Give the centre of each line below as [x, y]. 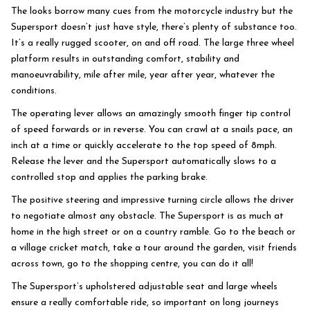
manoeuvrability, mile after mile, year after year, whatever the [143, 75]
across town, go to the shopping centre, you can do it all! [132, 264]
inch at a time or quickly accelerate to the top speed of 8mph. [144, 145]
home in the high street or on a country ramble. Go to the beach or [153, 232]
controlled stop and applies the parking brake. [109, 177]
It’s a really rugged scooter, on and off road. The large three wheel [153, 43]
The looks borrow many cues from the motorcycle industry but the [152, 11]
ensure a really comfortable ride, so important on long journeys [145, 302]
